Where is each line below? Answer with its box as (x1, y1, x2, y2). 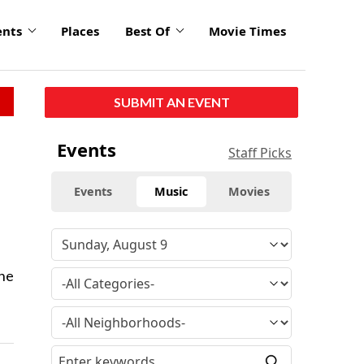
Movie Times (209, 23, 286, 40)
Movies (228, 183, 271, 199)
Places (61, 23, 99, 40)
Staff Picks (228, 143, 292, 162)
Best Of (125, 23, 170, 40)
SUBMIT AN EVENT (113, 93, 230, 110)
